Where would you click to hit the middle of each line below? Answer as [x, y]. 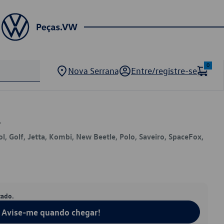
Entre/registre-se [164, 71]
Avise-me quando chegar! [51, 212]
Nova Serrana [93, 71]
